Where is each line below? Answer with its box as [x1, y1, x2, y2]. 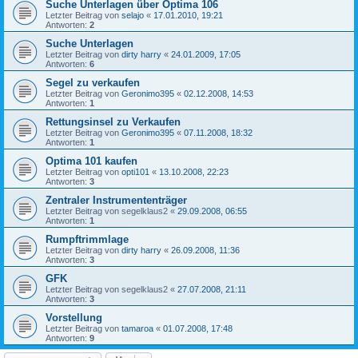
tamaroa [121, 323, 153, 333]
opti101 [121, 166, 149, 177]
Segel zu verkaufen [46, 76, 140, 89]
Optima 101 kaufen [46, 154, 137, 167]
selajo [121, 10, 144, 20]
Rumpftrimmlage [46, 233, 129, 245]
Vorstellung [46, 311, 102, 324]
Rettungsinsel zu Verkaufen [46, 115, 181, 128]
